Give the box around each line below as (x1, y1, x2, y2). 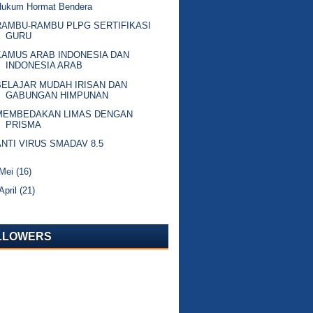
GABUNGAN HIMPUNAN (6, 89, 109, 101)
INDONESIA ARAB (6, 60, 83, 71)
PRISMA (6, 119, 42, 130)
